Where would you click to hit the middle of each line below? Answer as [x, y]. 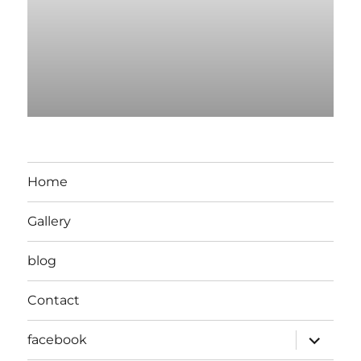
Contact [54, 301]
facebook [58, 340]
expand [321, 335]
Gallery [50, 222]
